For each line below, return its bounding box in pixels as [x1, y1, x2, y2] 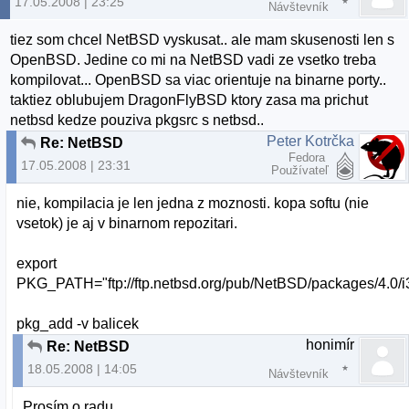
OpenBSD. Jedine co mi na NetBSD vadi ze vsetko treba [10, 51, 377, 68]
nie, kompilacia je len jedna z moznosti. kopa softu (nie [16, 195, 370, 212]
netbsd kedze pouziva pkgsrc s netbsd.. [10, 111, 265, 128]
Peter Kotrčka [267, 132, 354, 149]
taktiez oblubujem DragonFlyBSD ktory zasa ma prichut [10, 91, 369, 108]
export [16, 256, 58, 272]
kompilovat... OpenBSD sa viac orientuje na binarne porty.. [10, 71, 387, 88]
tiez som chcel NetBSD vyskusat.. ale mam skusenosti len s [10, 31, 395, 47]
